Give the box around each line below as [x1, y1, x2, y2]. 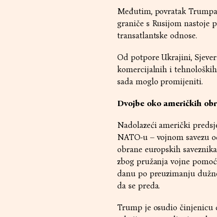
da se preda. [117, 181, 160, 191]
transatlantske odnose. [117, 31, 197, 41]
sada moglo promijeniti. [117, 77, 203, 87]
